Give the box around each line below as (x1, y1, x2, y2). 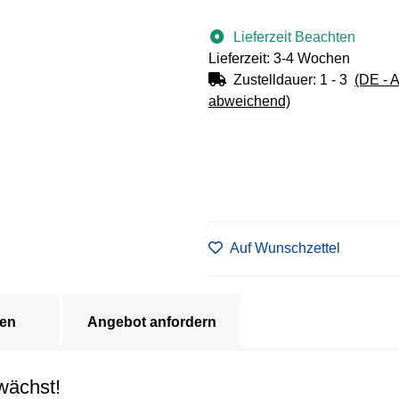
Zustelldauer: (233, 71, 320, 87)
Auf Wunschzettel (230, 240, 340, 256)
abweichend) (208, 93, 290, 109)
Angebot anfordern (86, 314, 216, 330)
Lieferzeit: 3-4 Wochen (208, 50, 350, 66)
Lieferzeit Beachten (233, 28, 355, 45)
